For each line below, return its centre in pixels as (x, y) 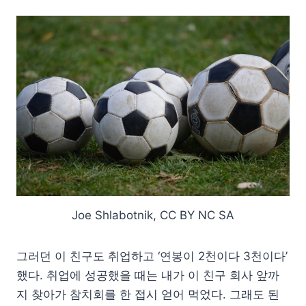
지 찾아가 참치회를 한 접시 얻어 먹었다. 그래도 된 (148, 294)
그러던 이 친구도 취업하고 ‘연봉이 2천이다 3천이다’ (152, 256)
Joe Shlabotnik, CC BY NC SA (153, 215)
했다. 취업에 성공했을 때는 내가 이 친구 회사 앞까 (148, 275)
